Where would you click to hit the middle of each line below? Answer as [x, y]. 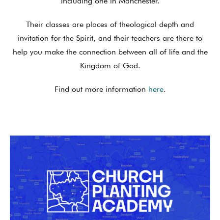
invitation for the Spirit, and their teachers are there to [110, 38]
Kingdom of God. [110, 65]
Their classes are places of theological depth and [110, 24]
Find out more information [101, 89]
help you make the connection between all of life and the [110, 52]
